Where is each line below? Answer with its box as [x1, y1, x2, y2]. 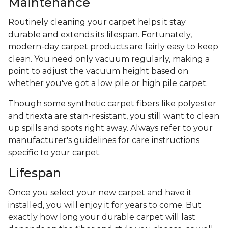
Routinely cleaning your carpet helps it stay [8, 17, 186, 27]
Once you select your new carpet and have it [8, 188, 192, 198]
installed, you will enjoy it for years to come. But [8, 200, 202, 210]
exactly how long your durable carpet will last [8, 212, 195, 222]
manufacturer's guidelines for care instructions [8, 135, 199, 146]
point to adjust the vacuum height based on [8, 66, 188, 76]
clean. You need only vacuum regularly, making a [8, 54, 210, 64]
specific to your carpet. [8, 148, 103, 158]
